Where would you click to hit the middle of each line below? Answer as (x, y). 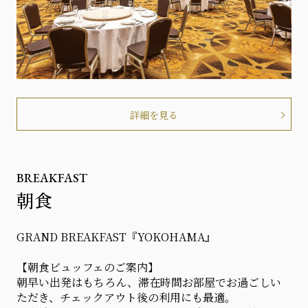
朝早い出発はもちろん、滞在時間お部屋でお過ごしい (148, 282)
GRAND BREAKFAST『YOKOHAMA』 (116, 236)
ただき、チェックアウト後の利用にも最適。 (126, 297)
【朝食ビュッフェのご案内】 (87, 267)
